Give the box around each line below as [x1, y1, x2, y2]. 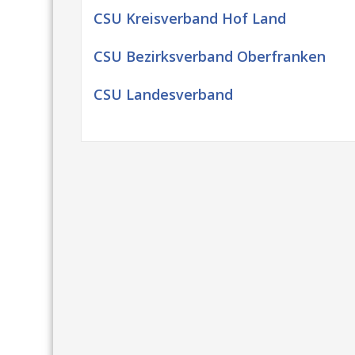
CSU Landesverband [94, 85, 233, 104]
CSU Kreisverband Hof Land [94, 9, 286, 28]
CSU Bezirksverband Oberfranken [94, 47, 326, 66]
